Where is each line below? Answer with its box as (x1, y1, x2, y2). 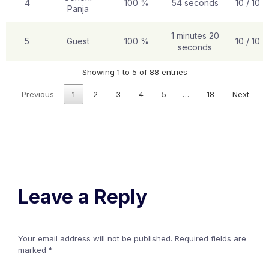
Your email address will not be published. (18, 234, 172, 244)
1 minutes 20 (171, 30, 219, 41)
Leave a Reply (18, 185, 147, 209)
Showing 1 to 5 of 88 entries (82, 67, 187, 77)
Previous (21, 89, 54, 99)
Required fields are (175, 234, 246, 244)
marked (18, 245, 49, 255)
